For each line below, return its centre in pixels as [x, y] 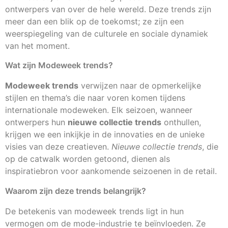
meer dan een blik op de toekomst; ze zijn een [94, 21]
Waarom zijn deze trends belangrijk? [76, 191]
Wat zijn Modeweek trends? [59, 65]
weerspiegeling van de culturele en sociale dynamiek [107, 33]
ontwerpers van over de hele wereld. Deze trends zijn [108, 9]
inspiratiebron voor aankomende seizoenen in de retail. [111, 171]
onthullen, [181, 122]
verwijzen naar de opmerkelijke [140, 86]
